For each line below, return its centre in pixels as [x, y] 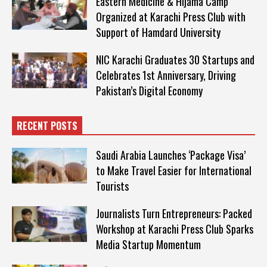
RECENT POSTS [47, 125]
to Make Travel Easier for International [173, 170]
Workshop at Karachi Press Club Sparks [174, 229]
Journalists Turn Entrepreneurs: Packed [174, 213]
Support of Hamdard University [158, 32]
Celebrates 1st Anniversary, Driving [166, 75]
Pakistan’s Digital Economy [149, 90]
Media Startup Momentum [148, 244]
